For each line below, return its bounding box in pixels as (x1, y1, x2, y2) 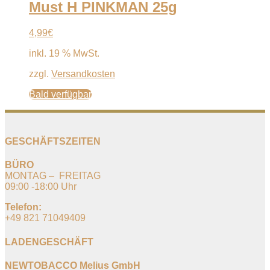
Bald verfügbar (29, 89, 92, 99)
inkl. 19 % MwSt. (29, 48, 99, 58)
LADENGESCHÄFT (5, 236, 93, 247)
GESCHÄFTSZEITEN (5, 136, 101, 147)
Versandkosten (51, 68, 115, 79)
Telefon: (5, 202, 42, 213)
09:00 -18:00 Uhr (5, 181, 77, 192)
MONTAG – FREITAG (5, 171, 101, 181)
